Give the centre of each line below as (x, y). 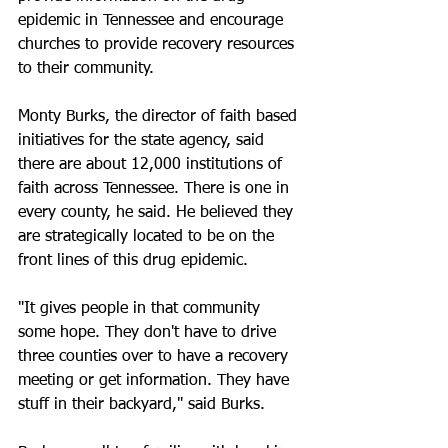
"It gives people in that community (141, 309)
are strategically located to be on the (148, 237)
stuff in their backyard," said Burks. (141, 405)
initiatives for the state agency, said (143, 141)
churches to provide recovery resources (158, 45)
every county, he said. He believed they (158, 213)
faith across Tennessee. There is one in (156, 189)
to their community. (86, 69)
